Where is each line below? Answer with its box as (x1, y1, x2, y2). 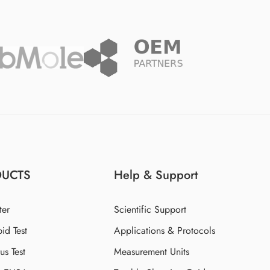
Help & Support (114, 166, 198, 183)
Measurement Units (114, 244, 190, 259)
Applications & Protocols (114, 223, 216, 237)
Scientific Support (114, 202, 187, 216)
